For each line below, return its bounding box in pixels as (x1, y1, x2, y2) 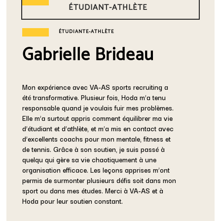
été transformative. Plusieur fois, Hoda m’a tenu (22, 91, 166, 103)
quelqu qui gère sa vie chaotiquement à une (22, 153, 157, 165)
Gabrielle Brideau (22, 40, 154, 70)
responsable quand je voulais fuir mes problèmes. (22, 102, 174, 113)
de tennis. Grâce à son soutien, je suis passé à (22, 143, 165, 154)
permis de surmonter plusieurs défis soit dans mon (22, 174, 177, 185)
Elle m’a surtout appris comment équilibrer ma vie (22, 112, 173, 123)
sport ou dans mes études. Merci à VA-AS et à (22, 184, 164, 196)
